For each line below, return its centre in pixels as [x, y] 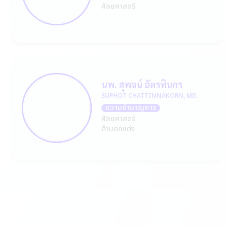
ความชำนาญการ [131, 108]
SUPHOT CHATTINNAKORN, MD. [150, 96]
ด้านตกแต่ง [118, 129]
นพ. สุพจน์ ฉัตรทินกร [142, 84]
